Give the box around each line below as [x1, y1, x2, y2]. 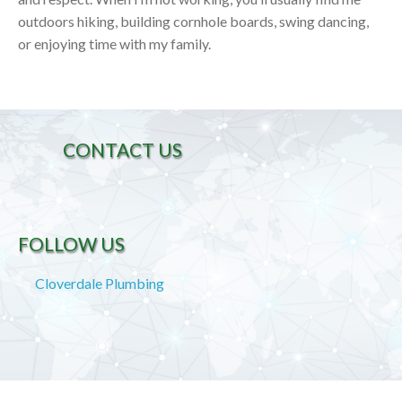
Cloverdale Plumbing [35, 275, 164, 293]
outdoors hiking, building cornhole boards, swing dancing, [18, 13, 369, 31]
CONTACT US [63, 138, 182, 162]
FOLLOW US [18, 232, 125, 256]
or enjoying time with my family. [18, 35, 211, 53]
